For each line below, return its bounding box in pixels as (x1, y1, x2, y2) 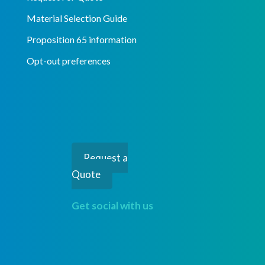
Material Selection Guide (26, 12, 127, 24)
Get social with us (72, 199, 154, 212)
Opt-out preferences (26, 55, 111, 67)
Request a (83, 151, 128, 164)
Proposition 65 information (26, 34, 137, 46)
